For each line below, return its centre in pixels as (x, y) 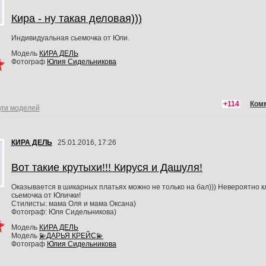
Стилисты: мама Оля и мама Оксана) (74, 203)
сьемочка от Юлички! (46, 195)
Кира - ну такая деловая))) (77, 18)
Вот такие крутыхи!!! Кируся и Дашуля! (107, 167)
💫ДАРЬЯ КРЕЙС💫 (71, 235)
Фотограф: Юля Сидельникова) (64, 212)
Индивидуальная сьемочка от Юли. (70, 38)
